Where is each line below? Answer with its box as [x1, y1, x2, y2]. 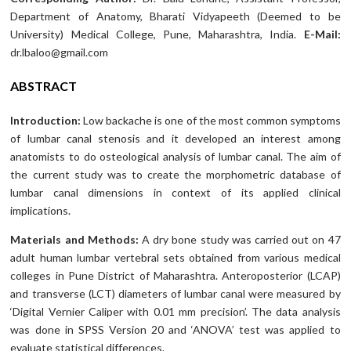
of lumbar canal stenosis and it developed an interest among [10, 132, 341, 146]
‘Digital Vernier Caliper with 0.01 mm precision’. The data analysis [10, 305, 341, 319]
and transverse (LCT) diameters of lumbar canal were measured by [10, 287, 341, 301]
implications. [10, 204, 71, 218]
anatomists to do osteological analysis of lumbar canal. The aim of [10, 150, 341, 164]
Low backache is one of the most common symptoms [83, 114, 341, 128]
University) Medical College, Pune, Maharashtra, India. [10, 27, 304, 42]
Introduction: [10, 114, 84, 128]
